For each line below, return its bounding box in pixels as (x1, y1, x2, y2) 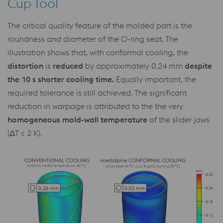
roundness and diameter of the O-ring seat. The (7, 33, 178, 44)
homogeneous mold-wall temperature (7, 114, 147, 124)
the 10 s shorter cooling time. (7, 74, 116, 84)
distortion (7, 60, 45, 71)
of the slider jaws (147, 114, 210, 124)
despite (185, 60, 212, 71)
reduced (53, 60, 83, 71)
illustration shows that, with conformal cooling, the (7, 47, 188, 57)
